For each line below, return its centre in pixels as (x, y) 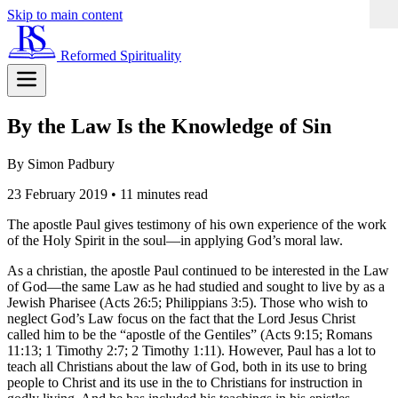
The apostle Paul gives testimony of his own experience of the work (197, 224)
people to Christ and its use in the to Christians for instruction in (185, 382)
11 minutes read (164, 194)
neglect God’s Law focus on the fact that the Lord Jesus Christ (181, 318)
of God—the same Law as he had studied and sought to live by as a (196, 286)
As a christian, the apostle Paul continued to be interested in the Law (198, 270)
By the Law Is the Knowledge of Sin (169, 126)
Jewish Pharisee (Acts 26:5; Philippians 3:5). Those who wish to (187, 302)
